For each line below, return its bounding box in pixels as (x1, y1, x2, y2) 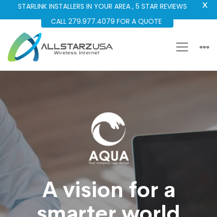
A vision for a (42, 176, 175, 203)
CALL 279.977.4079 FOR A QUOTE (51, 16, 164, 26)
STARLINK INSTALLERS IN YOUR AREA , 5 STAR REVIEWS (18, 1, 187, 11)
